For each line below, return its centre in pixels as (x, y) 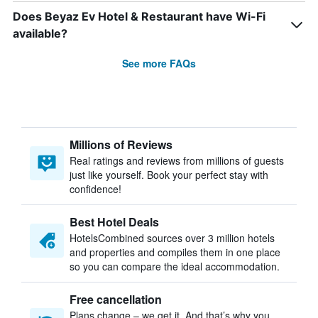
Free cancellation (116, 299)
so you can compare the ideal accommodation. (175, 266)
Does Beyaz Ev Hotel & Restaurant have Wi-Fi (139, 16)
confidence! (95, 189)
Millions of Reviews (121, 144)
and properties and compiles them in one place (175, 252)
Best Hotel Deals (114, 222)
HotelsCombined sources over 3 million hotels (172, 238)
